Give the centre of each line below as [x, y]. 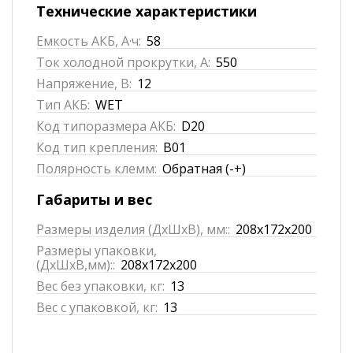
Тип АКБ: [63, 104]
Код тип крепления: [97, 147]
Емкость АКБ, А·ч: [89, 41]
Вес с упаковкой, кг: [97, 307]
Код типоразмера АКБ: [106, 126]
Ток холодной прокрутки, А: [123, 62]
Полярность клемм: [97, 168]
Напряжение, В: [84, 83]
